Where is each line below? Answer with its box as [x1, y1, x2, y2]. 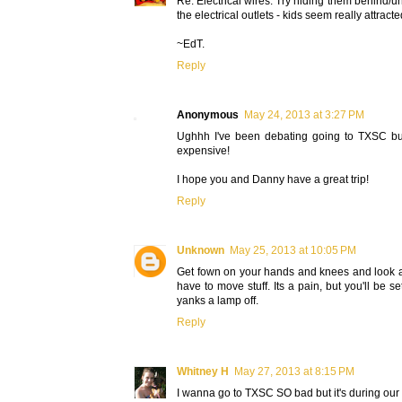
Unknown [177, 243, 224, 257]
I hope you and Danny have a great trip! [177, 172, 369, 186]
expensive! [177, 144, 230, 157]
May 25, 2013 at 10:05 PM [230, 243, 356, 257]
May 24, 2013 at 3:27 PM [244, 108, 364, 121]
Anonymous [177, 108, 239, 121]
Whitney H [177, 364, 229, 378]
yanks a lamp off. [177, 293, 258, 307]
